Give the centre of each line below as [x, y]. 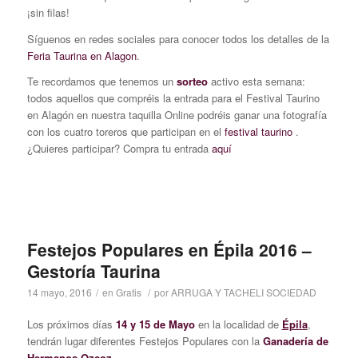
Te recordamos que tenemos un [101, 81]
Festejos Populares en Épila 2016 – [169, 249]
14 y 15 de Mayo [155, 324]
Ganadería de [295, 340]
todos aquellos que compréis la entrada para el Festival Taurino [173, 97]
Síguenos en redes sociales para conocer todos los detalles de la [178, 38]
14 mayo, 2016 [59, 292]
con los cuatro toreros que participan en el [125, 131]
